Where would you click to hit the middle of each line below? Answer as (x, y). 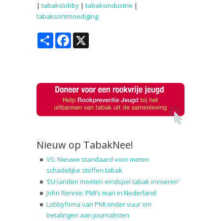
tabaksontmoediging (67, 16)
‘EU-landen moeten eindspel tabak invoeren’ (113, 182)
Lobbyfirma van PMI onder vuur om (99, 204)
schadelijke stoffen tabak (84, 170)
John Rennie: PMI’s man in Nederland (101, 193)
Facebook (86, 36)
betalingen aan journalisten (88, 215)
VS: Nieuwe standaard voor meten (98, 160)
